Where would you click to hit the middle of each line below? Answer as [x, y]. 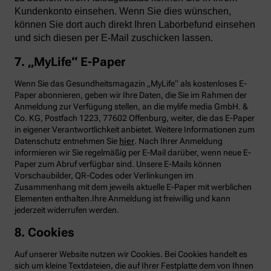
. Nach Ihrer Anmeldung [178, 141]
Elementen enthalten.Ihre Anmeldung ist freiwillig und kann [122, 198]
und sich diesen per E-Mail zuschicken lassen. [114, 38]
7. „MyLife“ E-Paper [70, 61]
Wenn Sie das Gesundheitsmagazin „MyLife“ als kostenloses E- [131, 83]
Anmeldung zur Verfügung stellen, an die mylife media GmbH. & [131, 106]
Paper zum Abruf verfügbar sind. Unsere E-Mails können [118, 164]
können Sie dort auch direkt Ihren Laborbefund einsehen [135, 25]
